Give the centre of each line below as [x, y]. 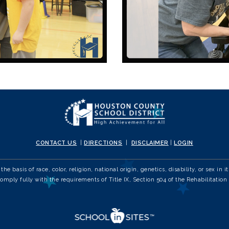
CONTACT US [56, 143]
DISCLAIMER [150, 143]
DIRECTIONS [103, 143]
